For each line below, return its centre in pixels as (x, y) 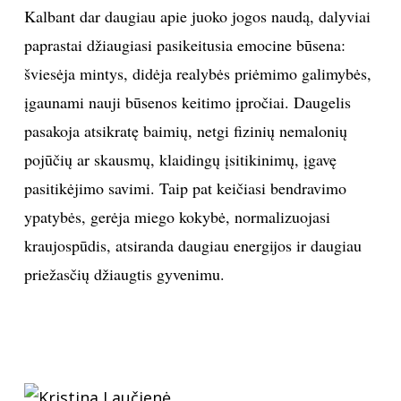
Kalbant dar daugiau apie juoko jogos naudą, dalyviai (197, 17)
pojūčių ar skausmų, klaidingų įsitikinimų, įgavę (180, 160)
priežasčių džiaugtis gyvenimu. (124, 274)
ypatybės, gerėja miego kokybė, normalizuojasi (177, 217)
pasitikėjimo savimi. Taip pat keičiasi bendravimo (185, 188)
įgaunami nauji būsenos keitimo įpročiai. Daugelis (187, 102)
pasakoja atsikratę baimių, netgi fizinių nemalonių (185, 131)
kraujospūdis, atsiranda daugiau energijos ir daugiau (192, 246)
